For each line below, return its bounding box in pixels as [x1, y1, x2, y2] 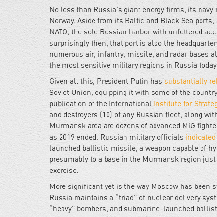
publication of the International [49, 99, 154, 108]
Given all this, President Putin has [49, 77, 164, 86]
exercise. [49, 166, 78, 175]
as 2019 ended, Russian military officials [49, 132, 186, 141]
